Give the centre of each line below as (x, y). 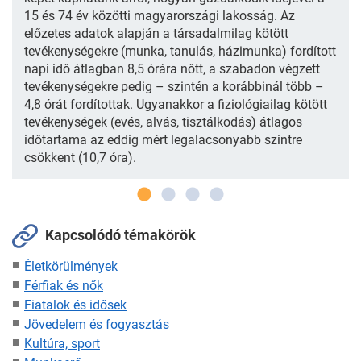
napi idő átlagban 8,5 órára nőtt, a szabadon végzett (172, 68)
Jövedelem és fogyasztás (97, 324)
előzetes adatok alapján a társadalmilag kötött (156, 33)
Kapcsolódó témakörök (119, 234)
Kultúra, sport (62, 343)
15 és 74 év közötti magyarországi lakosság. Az (160, 15)
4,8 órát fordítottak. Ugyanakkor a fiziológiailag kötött (176, 104)
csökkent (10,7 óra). (80, 157)
